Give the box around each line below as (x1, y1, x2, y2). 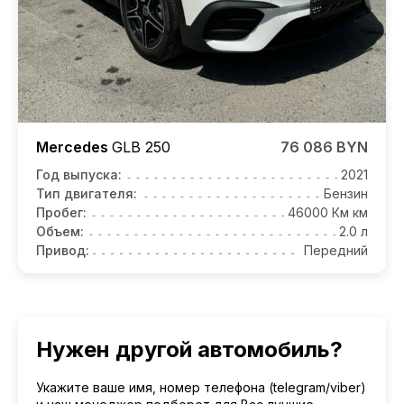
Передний (304, 242, 368, 258)
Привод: (36, 242, 89, 258)
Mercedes (36, 137, 112, 156)
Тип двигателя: (36, 185, 137, 201)
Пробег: (36, 204, 87, 220)
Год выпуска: (36, 166, 122, 182)
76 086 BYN (280, 137, 368, 156)
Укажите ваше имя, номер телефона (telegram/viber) (36, 379, 366, 395)
